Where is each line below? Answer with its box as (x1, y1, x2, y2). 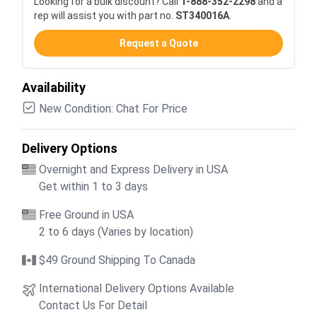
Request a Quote (119, 37, 198, 49)
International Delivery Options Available (39, 281, 234, 295)
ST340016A (175, 9, 229, 21)
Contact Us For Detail (39, 298, 147, 312)
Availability (22, 79, 86, 95)
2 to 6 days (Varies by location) (39, 224, 193, 238)
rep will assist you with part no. (34, 9, 175, 21)
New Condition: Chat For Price (39, 101, 188, 115)
